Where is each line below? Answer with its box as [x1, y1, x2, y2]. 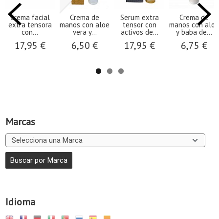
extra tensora [8, 20, 52, 30]
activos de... [120, 27, 158, 37]
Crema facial [10, 13, 50, 22]
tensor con [122, 20, 156, 30]
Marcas [5, 115, 35, 129]
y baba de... [176, 27, 212, 37]
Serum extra [120, 13, 159, 22]
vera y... [72, 27, 97, 37]
